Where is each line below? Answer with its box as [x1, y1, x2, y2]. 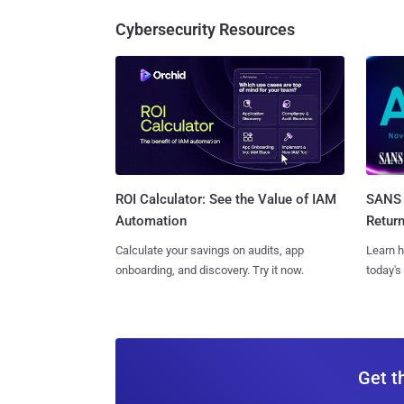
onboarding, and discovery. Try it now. [115, 263, 304, 278]
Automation [115, 213, 187, 230]
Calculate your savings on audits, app [115, 243, 304, 258]
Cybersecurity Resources [115, 19, 295, 39]
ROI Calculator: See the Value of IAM [115, 191, 336, 208]
